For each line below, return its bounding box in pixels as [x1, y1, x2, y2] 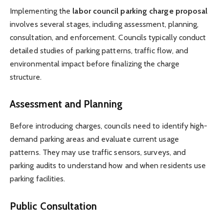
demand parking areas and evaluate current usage [10, 134, 179, 144]
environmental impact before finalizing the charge [10, 59, 179, 68]
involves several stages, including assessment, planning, [10, 19, 199, 29]
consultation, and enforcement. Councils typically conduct [10, 32, 206, 42]
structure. [10, 72, 42, 82]
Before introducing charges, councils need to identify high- [10, 121, 207, 131]
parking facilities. [10, 174, 66, 183]
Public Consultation [10, 199, 97, 212]
